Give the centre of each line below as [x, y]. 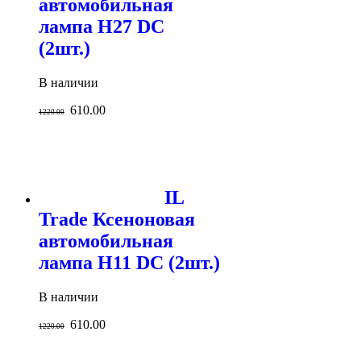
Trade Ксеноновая [117, 220]
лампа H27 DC [102, 27]
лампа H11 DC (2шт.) [129, 263]
